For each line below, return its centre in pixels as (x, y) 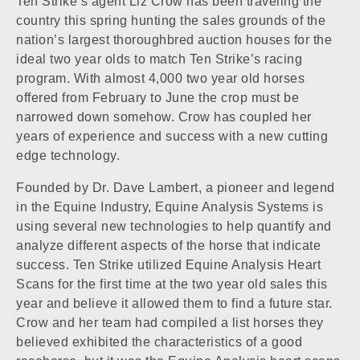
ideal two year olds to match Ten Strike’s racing (159, 59)
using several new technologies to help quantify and (174, 226)
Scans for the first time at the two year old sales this (172, 284)
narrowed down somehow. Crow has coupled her (164, 117)
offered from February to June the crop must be (157, 97)
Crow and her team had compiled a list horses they (170, 322)
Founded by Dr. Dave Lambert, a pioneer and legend (176, 187)
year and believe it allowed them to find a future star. (174, 303)
